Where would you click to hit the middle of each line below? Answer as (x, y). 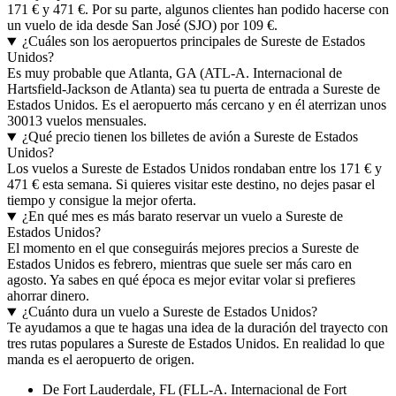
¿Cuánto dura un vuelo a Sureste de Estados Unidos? (169, 312)
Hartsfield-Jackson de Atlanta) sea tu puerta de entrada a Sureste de (194, 89)
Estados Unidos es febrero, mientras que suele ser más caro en (179, 264)
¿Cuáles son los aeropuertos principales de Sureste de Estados (193, 42)
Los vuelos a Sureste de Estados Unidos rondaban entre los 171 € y (194, 169)
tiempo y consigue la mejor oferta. (102, 201)
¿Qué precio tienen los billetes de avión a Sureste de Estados (190, 137)
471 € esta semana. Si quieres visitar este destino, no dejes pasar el (191, 185)
